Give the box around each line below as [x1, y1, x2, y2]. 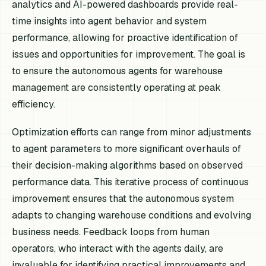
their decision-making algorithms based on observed [12, 159, 243, 172]
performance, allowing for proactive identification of [12, 31, 239, 44]
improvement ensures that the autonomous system [12, 192, 235, 205]
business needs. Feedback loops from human [12, 226, 210, 238]
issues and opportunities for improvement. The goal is [12, 47, 246, 61]
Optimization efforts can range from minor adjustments [12, 126, 252, 138]
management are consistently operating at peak [12, 81, 221, 94]
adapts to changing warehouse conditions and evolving [12, 209, 252, 221]
